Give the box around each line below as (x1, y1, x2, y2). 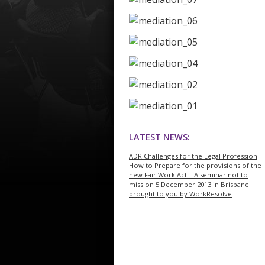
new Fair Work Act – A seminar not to (129, 170, 248, 180)
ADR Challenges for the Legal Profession (129, 151, 257, 161)
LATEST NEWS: (129, 131, 190, 143)
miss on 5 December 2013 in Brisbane (129, 180, 249, 189)
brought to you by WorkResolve (129, 189, 232, 199)
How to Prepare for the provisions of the (129, 161, 261, 170)
